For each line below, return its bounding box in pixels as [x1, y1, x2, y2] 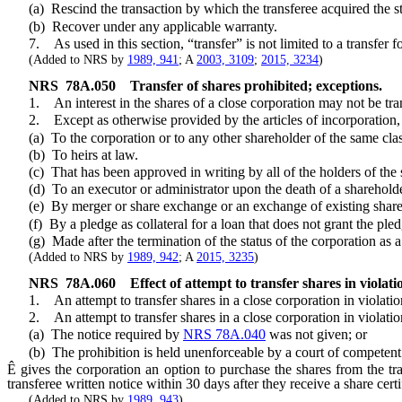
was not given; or [266, 327, 367, 343]
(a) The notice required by [7, 327, 183, 343]
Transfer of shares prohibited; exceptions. [130, 78, 382, 94]
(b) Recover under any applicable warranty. [7, 18, 277, 34]
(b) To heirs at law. [7, 146, 138, 162]
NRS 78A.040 [183, 327, 266, 343]
